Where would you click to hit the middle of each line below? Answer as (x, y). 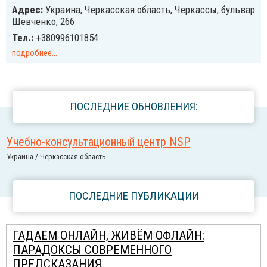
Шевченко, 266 (43, 21)
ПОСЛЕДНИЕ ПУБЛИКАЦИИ (133, 196)
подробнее (32, 53)
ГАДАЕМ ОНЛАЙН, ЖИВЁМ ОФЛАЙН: (108, 235)
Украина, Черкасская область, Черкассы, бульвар (149, 10)
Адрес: (27, 10)
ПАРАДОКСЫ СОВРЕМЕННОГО (92, 250)
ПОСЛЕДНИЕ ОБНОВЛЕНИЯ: (133, 106)
